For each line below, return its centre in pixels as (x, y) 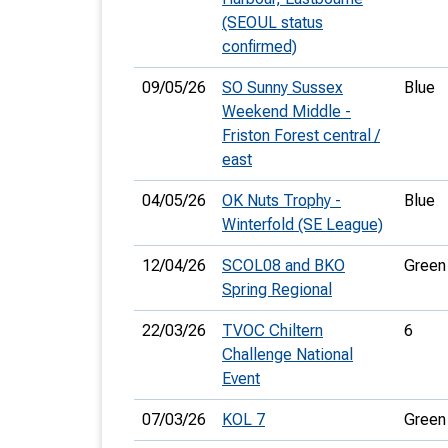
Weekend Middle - (286, 111)
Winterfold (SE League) (302, 224)
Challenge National (287, 354)
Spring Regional (277, 289)
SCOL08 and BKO (283, 265)
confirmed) (259, 46)
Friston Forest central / (301, 135)
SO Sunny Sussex (282, 87)
